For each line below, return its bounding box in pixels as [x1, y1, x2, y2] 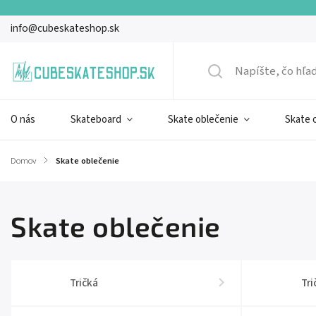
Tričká [70, 275, 99, 291]
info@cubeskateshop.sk [11, 21, 119, 36]
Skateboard [71, 112, 121, 127]
